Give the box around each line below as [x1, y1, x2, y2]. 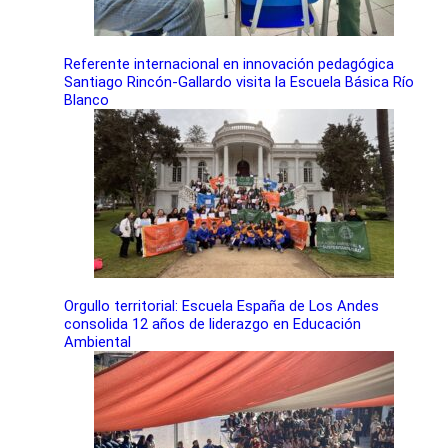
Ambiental [64, 332, 131, 351]
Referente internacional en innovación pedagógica [64, 55, 394, 74]
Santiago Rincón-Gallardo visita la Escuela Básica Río [64, 73, 414, 92]
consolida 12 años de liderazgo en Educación [64, 314, 361, 333]
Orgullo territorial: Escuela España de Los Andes [64, 296, 379, 315]
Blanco [64, 91, 109, 110]
